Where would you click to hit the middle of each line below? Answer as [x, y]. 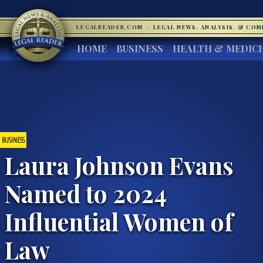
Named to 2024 [86, 193]
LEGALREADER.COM [111, 27]
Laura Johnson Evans [119, 165]
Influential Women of [119, 221]
